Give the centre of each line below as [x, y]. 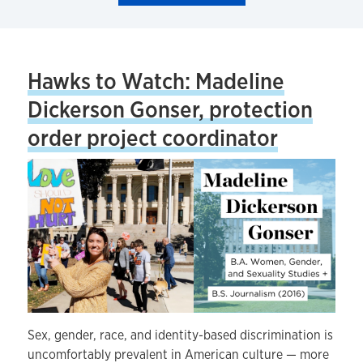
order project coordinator [153, 138]
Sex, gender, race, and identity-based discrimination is [180, 335]
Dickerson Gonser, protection [170, 109]
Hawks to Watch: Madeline [156, 81]
